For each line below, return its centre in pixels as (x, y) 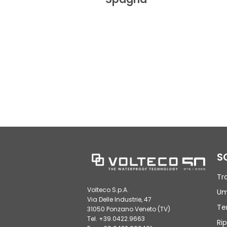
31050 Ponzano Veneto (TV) (129, 209)
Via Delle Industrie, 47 (119, 199)
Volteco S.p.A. (108, 190)
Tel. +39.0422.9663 (116, 218)
